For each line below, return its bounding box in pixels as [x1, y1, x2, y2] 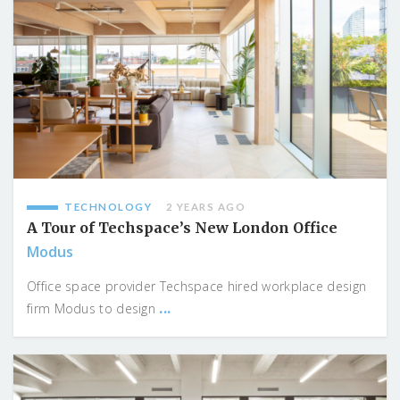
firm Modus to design [27, 300, 160, 318]
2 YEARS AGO [165, 201, 246, 213]
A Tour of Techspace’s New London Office [27, 219, 337, 237]
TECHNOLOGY [64, 201, 152, 213]
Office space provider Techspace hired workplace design [27, 278, 367, 296]
